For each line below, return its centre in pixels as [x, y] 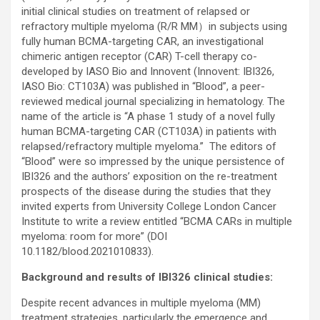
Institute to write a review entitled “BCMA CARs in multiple [157, 222]
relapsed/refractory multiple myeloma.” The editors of [149, 147]
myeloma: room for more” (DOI [94, 237]
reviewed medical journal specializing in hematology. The [153, 102]
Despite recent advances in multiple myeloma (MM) [141, 303]
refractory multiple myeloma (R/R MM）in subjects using [154, 27]
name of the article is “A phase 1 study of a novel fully [148, 117]
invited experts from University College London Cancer [149, 207]
